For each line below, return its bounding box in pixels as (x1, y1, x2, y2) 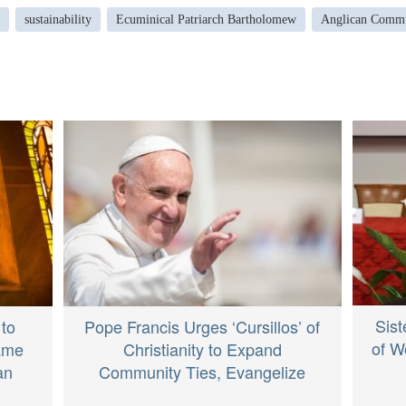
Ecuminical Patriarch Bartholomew (115, 12, 296, 26)
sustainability (24, 12, 92, 26)
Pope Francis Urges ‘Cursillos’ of (84, 314, 321, 338)
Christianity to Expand (122, 336, 282, 361)
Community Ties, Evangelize (99, 359, 306, 383)
